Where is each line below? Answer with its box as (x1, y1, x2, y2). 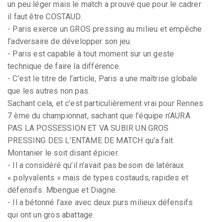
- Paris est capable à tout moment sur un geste (7, 49, 174, 58)
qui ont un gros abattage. (7, 210, 95, 220)
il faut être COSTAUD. (7, 11, 82, 21)
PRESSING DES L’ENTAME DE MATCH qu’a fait (7, 135, 173, 145)
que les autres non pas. (7, 86, 90, 96)
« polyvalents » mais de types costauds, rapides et (7, 172, 188, 182)
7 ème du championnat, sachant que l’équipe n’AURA (7, 111, 190, 120)
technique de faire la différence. (7, 61, 120, 71)
